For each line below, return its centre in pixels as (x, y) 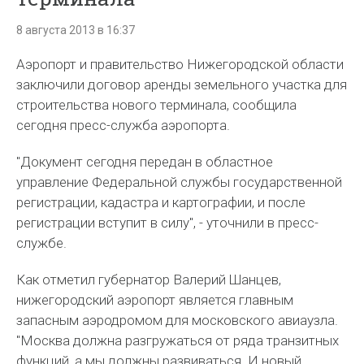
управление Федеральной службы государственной (180, 182)
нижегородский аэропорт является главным (155, 300)
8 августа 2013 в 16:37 (76, 30)
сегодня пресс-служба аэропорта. (123, 125)
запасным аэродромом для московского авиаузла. (178, 320)
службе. (42, 243)
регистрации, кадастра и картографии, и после (161, 202)
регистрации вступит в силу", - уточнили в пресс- (168, 223)
